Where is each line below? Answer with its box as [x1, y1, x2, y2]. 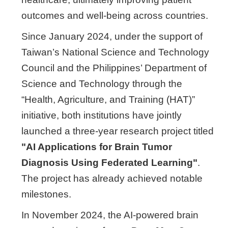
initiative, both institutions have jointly [21, 110, 182, 121]
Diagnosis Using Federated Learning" [21, 157, 197, 168]
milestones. [21, 189, 71, 199]
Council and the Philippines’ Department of [21, 63, 207, 73]
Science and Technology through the [21, 78, 182, 89]
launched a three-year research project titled [21, 126, 214, 136]
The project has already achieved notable [21, 173, 203, 184]
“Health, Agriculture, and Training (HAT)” [21, 94, 195, 105]
